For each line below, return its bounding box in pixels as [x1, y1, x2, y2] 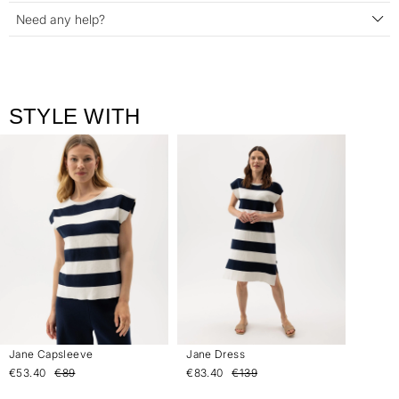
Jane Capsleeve [9, 347, 94, 362]
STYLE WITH [9, 104, 141, 129]
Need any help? [16, 11, 105, 27]
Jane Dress [186, 347, 245, 362]
